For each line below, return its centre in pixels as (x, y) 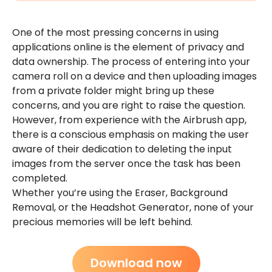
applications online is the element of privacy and (128, 47)
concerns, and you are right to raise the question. (129, 105)
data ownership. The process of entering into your (131, 61)
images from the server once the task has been (126, 163)
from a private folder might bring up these (113, 90)
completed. (40, 178)
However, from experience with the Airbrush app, (129, 120)
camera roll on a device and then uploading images (134, 76)
